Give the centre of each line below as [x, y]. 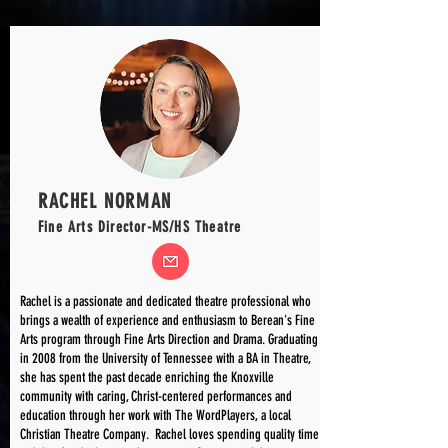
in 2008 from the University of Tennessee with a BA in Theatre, [165, 358]
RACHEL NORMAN [105, 201]
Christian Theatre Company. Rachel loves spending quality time [169, 434]
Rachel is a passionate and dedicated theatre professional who [165, 301]
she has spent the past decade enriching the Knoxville [147, 377]
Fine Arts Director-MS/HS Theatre [140, 227]
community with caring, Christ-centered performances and [156, 396]
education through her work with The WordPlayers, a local [155, 415]
